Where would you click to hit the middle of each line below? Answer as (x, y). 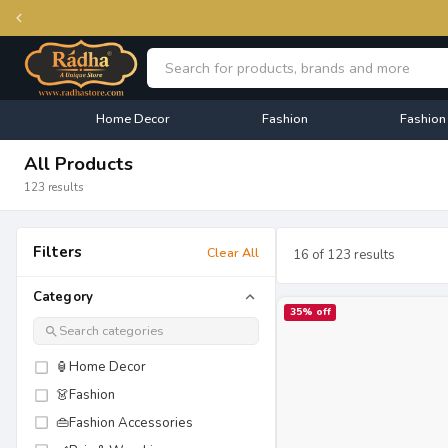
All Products (78, 163)
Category (63, 297)
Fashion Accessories (131, 422)
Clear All (233, 252)
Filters (57, 252)
